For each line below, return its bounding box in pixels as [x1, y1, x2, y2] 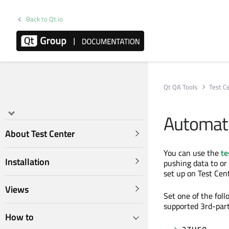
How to [5, 210, 34, 224]
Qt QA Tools [164, 81, 197, 92]
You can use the [164, 147, 221, 159]
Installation [5, 154, 50, 169]
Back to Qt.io [26, 14, 63, 24]
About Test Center [5, 127, 75, 141]
